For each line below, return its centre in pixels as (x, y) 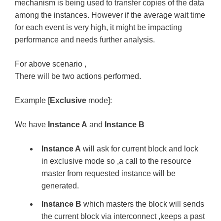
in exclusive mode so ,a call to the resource (116, 161)
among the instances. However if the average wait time (110, 15)
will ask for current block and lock (140, 149)
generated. (60, 186)
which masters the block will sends (143, 204)
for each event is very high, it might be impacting (98, 27)
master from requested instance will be (109, 173)
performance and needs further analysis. (85, 40)
